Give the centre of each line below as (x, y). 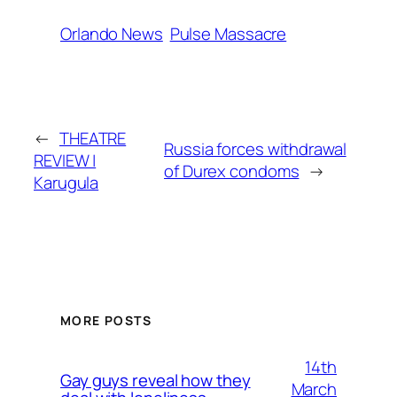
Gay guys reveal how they (156, 381)
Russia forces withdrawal (255, 149)
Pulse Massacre (228, 33)
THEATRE (93, 138)
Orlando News (112, 33)
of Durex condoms (232, 171)
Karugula (66, 182)
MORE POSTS (106, 321)
